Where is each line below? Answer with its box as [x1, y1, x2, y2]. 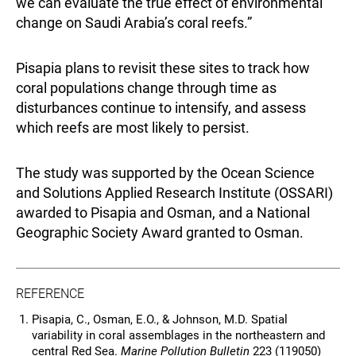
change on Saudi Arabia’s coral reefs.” [16, 14, 252, 32]
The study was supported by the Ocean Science [16, 164, 315, 182]
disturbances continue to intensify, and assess [16, 99, 306, 117]
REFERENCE [16, 286, 84, 302]
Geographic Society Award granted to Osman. [16, 224, 304, 242]
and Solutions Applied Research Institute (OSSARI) [16, 184, 333, 202]
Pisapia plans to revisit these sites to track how [16, 60, 310, 77]
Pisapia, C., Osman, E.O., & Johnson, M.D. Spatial [32, 312, 288, 327]
